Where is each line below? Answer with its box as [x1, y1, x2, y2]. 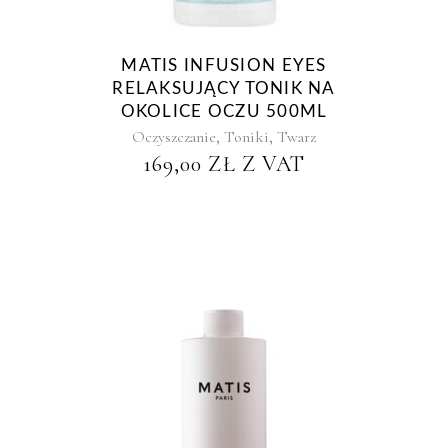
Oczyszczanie [132, 127, 216, 147]
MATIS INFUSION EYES [121, 57, 327, 74]
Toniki [224, 127, 269, 147]
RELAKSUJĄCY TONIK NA [112, 80, 336, 97]
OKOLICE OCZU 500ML [120, 103, 328, 120]
